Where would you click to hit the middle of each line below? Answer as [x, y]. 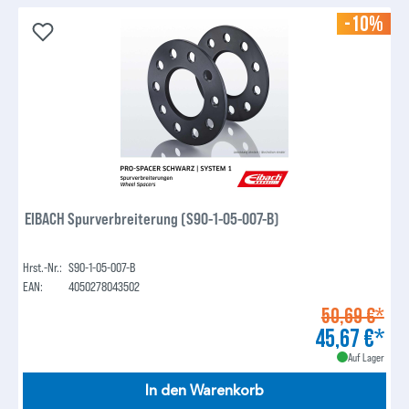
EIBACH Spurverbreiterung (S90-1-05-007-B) [152, 219]
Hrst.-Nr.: [43, 267]
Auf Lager [366, 357]
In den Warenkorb [204, 391]
